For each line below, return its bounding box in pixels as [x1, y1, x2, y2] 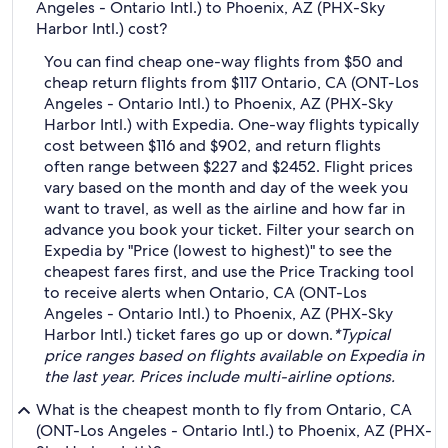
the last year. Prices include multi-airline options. [44, 366, 395, 387]
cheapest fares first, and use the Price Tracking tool [44, 261, 414, 282]
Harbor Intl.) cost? [36, 18, 167, 39]
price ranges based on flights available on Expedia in [44, 345, 424, 366]
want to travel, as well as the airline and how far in [44, 198, 405, 219]
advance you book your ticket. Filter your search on [44, 219, 414, 240]
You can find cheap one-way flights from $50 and [44, 51, 403, 72]
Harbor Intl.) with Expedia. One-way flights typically [44, 114, 419, 135]
